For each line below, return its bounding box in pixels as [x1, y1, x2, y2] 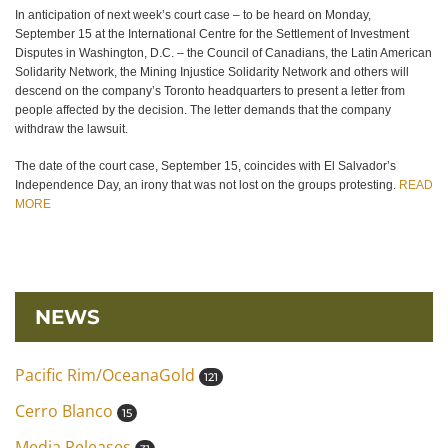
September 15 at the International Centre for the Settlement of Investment [15, 27, 409, 41]
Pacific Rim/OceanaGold [15, 364, 199, 386]
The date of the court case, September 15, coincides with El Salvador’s [15, 159, 396, 173]
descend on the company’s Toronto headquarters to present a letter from [15, 84, 405, 98]
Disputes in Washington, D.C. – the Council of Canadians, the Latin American [15, 46, 432, 60]
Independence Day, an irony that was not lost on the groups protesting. [15, 178, 399, 192]
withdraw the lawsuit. [15, 122, 128, 136]
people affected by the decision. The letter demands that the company [15, 103, 391, 117]
